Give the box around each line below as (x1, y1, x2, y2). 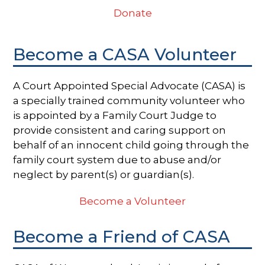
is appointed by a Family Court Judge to (13, 109, 217, 121)
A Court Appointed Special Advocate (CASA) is (13, 79, 246, 92)
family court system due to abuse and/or (13, 153, 222, 166)
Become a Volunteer (79, 195, 186, 207)
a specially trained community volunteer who (13, 94, 245, 106)
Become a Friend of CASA (13, 226, 231, 247)
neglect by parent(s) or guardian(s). (13, 168, 195, 180)
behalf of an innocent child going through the (13, 138, 250, 151)
